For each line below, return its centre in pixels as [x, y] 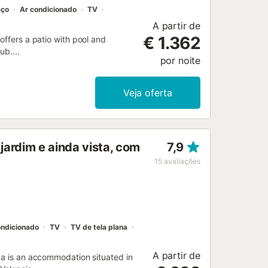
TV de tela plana [99, 227]
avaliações [182, 162]
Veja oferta [148, 93]
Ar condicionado [48, 10]
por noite [180, 61]
